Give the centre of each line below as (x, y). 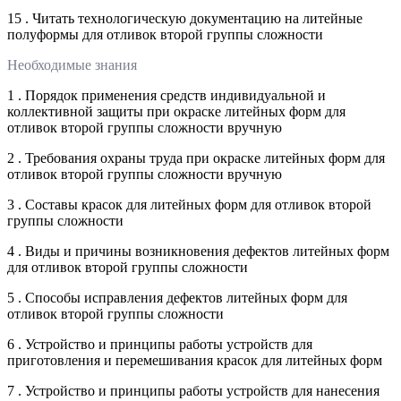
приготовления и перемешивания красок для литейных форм (195, 360)
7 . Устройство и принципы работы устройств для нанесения (193, 390)
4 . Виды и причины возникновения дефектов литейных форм (198, 251)
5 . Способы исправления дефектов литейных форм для (177, 297)
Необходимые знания (72, 64)
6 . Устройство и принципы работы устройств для (160, 344)
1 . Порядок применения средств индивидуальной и (166, 95)
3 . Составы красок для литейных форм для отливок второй (189, 204)
